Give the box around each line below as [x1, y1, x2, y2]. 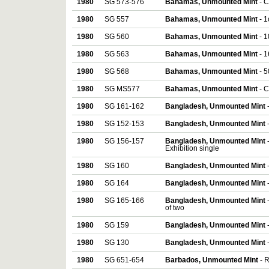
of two [165, 204, 184, 212]
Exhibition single [165, 145, 219, 153]
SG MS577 [104, 85, 140, 93]
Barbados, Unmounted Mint [165, 256, 260, 264]
